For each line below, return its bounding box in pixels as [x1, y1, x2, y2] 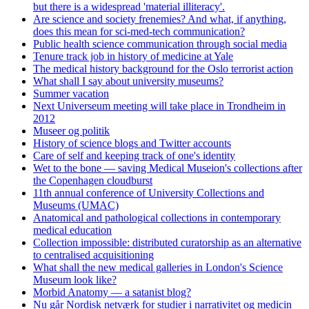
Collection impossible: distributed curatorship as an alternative [33, 236, 301, 248]
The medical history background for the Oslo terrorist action [33, 62, 293, 74]
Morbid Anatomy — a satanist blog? [33, 286, 191, 298]
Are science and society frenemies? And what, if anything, [33, 12, 286, 25]
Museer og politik [33, 124, 110, 137]
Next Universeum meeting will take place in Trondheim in [33, 99, 286, 112]
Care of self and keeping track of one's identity [33, 149, 235, 161]
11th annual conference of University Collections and [33, 186, 264, 199]
